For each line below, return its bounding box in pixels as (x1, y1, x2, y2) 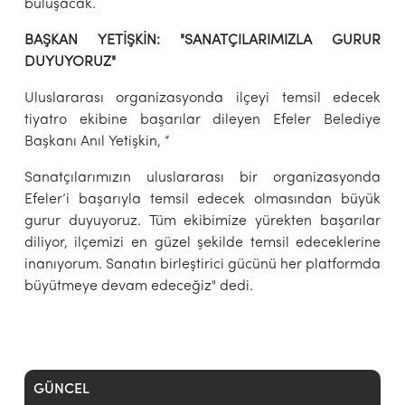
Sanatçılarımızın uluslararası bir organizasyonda (24, 170, 381, 185)
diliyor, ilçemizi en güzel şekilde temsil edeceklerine (24, 235, 381, 250)
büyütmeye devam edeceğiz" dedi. (24, 278, 253, 294)
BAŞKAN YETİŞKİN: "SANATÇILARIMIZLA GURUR (24, 33, 381, 48)
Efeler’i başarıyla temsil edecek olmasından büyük (24, 192, 381, 207)
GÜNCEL (33, 381, 89, 397)
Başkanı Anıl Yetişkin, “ (24, 134, 170, 149)
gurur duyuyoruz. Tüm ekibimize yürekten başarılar (24, 213, 381, 229)
